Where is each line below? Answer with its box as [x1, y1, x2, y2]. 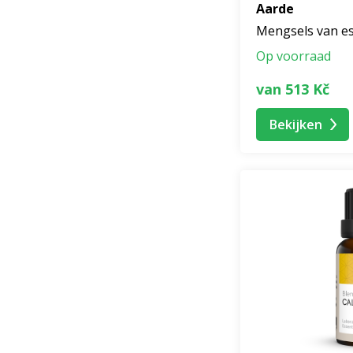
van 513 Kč [256, 79, 329, 98]
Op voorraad [256, 47, 331, 65]
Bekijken [269, 115, 322, 133]
